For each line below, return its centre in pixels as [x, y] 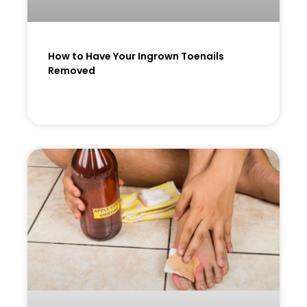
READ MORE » [85, 104]
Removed [72, 70]
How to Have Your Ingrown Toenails [136, 56]
